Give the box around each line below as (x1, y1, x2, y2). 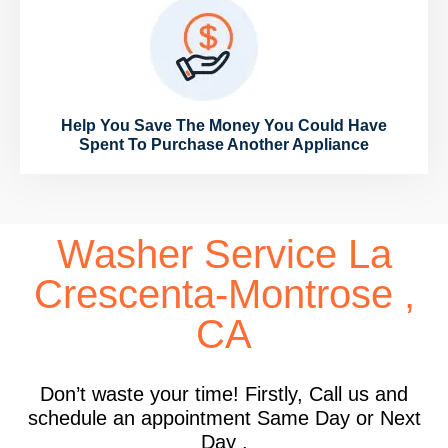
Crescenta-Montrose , (33, 272, 415, 317)
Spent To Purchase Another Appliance (79, 136, 369, 154)
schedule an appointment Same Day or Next (27, 407, 421, 430)
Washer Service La (56, 232, 392, 277)
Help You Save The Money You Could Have (61, 117, 387, 135)
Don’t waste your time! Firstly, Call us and (40, 383, 408, 406)
